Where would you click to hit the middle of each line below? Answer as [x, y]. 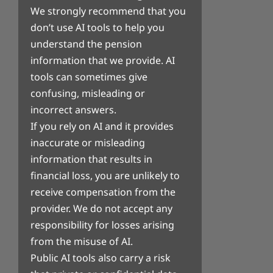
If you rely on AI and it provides [102, 126]
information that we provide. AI [102, 60]
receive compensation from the [103, 192]
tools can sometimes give [89, 76]
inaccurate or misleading [87, 142]
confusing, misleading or [87, 93]
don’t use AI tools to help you [97, 27]
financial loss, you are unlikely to [105, 175]
